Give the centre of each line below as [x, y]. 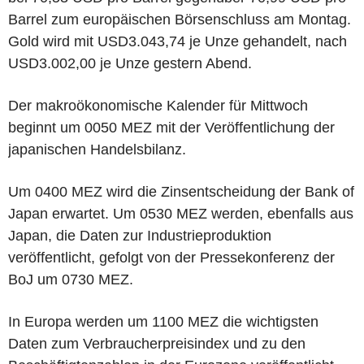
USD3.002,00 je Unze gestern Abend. [130, 63]
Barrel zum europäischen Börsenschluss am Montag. [180, 19]
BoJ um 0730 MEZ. [71, 279]
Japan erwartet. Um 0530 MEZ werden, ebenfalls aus [181, 213]
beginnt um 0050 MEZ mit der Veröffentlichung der [171, 127]
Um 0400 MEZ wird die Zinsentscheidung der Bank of [181, 191]
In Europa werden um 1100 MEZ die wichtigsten [163, 321]
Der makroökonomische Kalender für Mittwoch [158, 105]
